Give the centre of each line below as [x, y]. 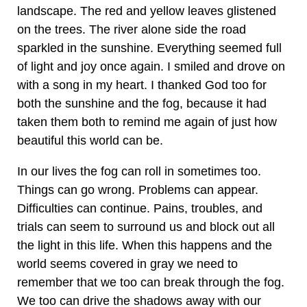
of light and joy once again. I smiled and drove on [151, 66]
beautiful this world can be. [90, 140]
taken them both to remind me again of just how [147, 122]
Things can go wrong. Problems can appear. [138, 190]
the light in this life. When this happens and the [145, 245]
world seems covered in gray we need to [127, 264]
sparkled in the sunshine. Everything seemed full [149, 48]
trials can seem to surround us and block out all [146, 227]
